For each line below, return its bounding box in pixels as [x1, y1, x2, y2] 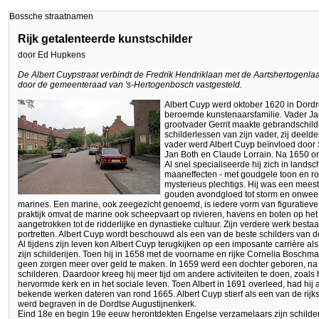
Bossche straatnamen [9, 11, 93, 22]
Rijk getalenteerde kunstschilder [18, 32, 192, 45]
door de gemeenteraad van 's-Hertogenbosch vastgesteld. [18, 80, 242, 90]
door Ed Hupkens [18, 50, 85, 61]
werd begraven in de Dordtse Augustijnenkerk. [18, 299, 197, 310]
